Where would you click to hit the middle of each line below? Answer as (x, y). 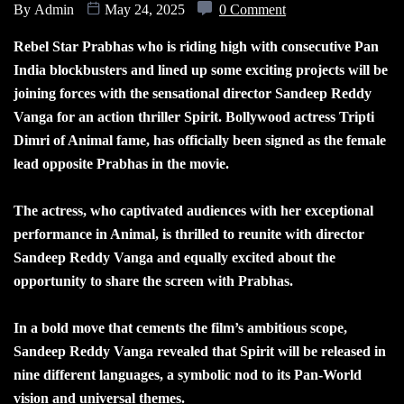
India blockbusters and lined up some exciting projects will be (201, 70)
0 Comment (252, 10)
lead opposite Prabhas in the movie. (121, 164)
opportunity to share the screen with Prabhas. (153, 281)
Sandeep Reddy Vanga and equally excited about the (174, 258)
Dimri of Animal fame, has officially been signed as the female (200, 141)
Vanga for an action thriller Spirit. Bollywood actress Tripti (194, 117)
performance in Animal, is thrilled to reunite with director (189, 234)
